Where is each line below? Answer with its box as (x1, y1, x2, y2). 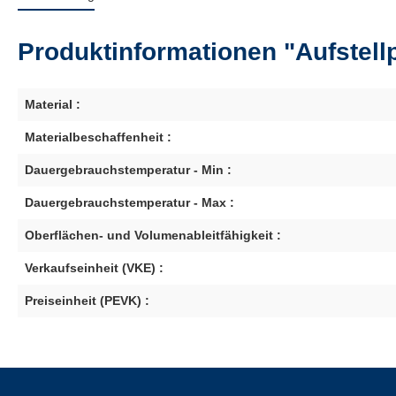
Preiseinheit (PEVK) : (25, 293, 149, 308)
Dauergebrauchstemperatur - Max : (25, 195, 234, 209)
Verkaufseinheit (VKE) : (25, 261, 164, 275)
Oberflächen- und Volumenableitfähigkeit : (25, 228, 281, 242)
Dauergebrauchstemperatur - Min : (25, 163, 232, 177)
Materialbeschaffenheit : (25, 130, 171, 144)
